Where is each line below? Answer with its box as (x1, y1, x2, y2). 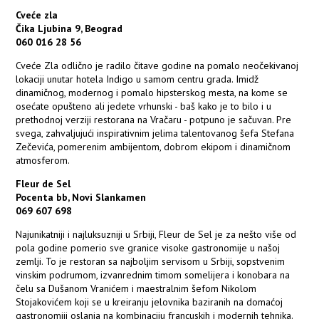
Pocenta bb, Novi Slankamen (16, 191, 147, 204)
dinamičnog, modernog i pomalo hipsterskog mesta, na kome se (16, 86, 288, 100)
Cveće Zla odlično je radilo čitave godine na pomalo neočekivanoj (16, 59, 299, 73)
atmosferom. (16, 154, 70, 167)
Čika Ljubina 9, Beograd (16, 22, 123, 36)
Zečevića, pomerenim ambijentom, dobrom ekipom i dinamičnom (16, 140, 291, 154)
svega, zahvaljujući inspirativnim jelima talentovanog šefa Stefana (16, 127, 295, 140)
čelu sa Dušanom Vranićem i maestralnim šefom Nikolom (16, 282, 257, 296)
